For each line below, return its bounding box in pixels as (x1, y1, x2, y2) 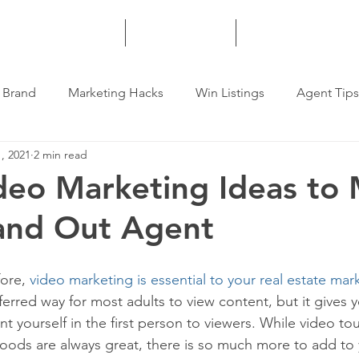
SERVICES (148, 24, 213, 42)
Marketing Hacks (68, 85, 163, 100)
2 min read (34, 147, 87, 162)
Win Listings (196, 85, 264, 100)
